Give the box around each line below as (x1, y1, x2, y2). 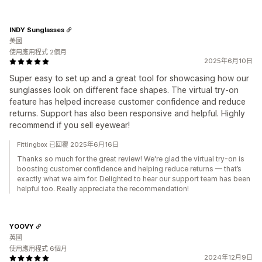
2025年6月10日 (204, 57, 253, 65)
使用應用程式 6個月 (9, 244, 67, 253)
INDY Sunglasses (9, 25, 64, 34)
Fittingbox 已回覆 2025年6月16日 (17, 140, 119, 149)
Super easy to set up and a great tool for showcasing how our (9, 73, 249, 83)
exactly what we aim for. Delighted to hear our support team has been (17, 174, 250, 183)
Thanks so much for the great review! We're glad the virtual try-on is (17, 154, 244, 163)
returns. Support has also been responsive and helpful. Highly (9, 108, 245, 118)
